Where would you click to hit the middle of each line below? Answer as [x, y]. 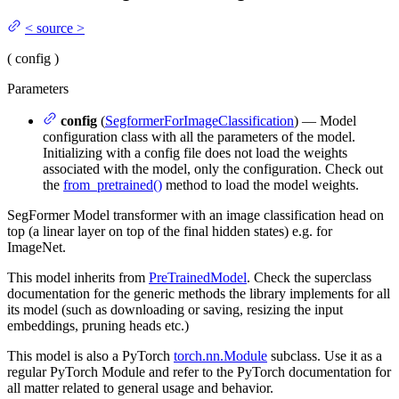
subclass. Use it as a [325, 355]
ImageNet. [37, 247]
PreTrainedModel [198, 277]
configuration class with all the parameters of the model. [199, 136]
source [55, 28]
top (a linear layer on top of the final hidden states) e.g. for [170, 231]
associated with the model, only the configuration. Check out [213, 168]
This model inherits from [78, 277]
